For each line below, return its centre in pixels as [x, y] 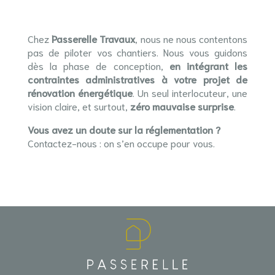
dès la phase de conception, [98, 65]
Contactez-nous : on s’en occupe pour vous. [121, 143]
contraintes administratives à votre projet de [137, 79]
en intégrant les [208, 65]
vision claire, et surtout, [79, 106]
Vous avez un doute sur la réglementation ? [124, 129]
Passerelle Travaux [94, 38]
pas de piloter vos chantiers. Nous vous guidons [137, 52]
